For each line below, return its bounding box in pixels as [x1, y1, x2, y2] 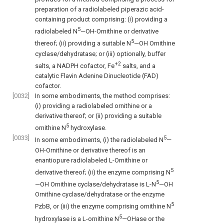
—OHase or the [122, 214, 164, 222]
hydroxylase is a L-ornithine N [35, 214, 119, 222]
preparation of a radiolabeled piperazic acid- [35, 5, 164, 13]
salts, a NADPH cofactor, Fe [35, 61, 114, 69]
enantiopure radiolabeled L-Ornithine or [35, 156, 147, 164]
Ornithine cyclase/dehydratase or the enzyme [35, 190, 164, 198]
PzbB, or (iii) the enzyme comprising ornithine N [35, 202, 171, 210]
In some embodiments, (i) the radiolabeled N [35, 136, 163, 144]
